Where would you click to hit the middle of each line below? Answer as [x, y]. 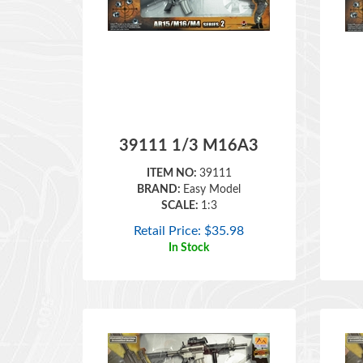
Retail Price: [168, 207]
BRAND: [160, 166]
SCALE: [181, 182]
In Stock [189, 224]
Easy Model [212, 166]
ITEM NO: [173, 150]
